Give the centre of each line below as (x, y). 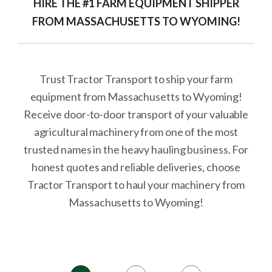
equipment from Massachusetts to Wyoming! (136, 97)
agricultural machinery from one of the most (136, 132)
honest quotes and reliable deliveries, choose (136, 167)
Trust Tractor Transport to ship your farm (136, 79)
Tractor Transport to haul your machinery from (136, 185)
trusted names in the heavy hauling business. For (136, 149)
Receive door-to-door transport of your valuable (136, 114)
